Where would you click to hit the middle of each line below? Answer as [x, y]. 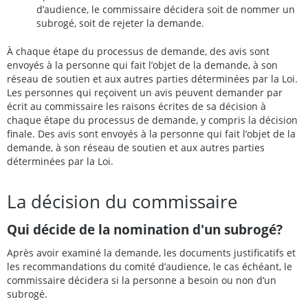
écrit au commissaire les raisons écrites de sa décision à [136, 106]
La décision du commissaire [122, 201]
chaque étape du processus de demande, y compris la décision [152, 120]
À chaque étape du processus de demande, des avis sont [138, 51]
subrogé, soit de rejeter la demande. [120, 23]
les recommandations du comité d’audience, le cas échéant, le [150, 266]
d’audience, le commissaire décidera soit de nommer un [166, 10]
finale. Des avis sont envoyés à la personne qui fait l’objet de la [151, 133]
